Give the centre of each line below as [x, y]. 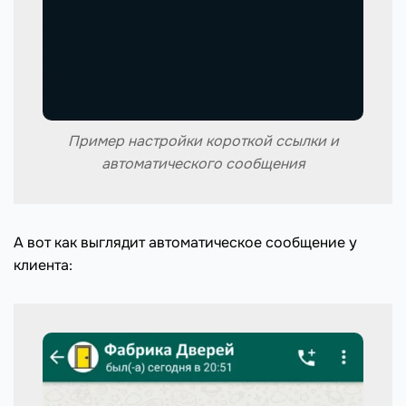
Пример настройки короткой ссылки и [203, 140]
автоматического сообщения [203, 163]
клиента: [43, 265]
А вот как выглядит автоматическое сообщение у [185, 242]
